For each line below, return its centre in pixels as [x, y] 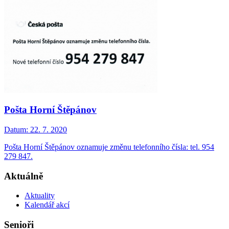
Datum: [16, 129]
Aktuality [40, 196]
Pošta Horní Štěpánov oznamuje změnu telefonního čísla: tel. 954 [109, 147]
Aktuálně [24, 176]
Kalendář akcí [47, 205]
